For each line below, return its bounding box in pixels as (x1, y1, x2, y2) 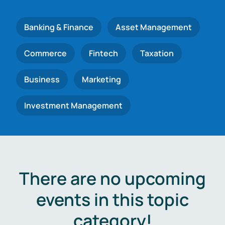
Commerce (24, 48, 67, 59)
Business (24, 74, 60, 85)
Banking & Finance (24, 22, 93, 33)
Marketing (82, 74, 121, 85)
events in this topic (36, 188, 189, 211)
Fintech (89, 48, 118, 59)
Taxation (140, 48, 174, 59)
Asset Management (116, 22, 192, 33)
